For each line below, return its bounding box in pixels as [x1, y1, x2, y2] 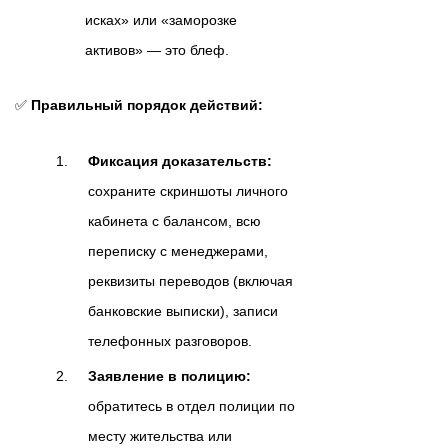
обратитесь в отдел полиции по [88, 398, 295, 415]
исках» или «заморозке [85, 12, 237, 29]
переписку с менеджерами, [88, 243, 268, 260]
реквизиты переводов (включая [88, 273, 293, 290]
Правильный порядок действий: [31, 97, 263, 114]
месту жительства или [88, 428, 232, 445]
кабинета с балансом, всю [88, 213, 261, 230]
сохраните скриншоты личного [88, 183, 288, 200]
